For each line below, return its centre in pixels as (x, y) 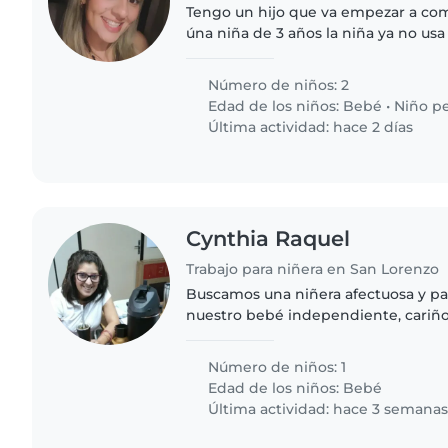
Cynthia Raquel (268, 238)
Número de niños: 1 (275, 367)
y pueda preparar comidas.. (284, 357)
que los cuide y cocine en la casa (303, 53)
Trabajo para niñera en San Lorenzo (313, 269)
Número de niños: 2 (277, 84)
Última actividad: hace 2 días (309, 126)
